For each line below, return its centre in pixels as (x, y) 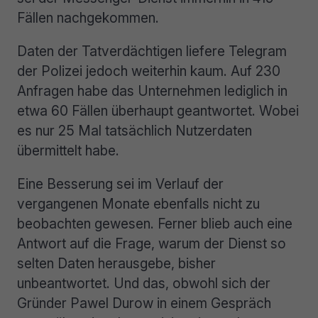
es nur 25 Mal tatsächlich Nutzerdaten (135, 130)
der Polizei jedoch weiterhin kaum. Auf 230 (149, 71)
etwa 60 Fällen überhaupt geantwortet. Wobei (158, 110)
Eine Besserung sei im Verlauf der (120, 184)
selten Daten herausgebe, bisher (116, 264)
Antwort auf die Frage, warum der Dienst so (152, 244)
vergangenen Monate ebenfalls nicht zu (138, 204)
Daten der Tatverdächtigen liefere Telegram (152, 51)
